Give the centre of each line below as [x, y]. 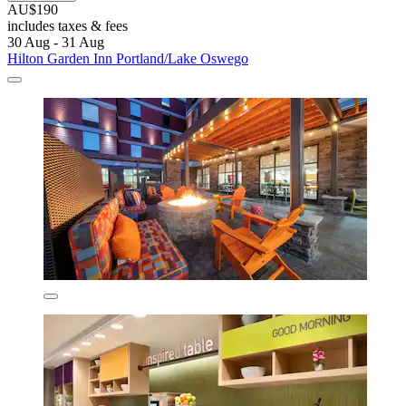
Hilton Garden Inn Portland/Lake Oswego [128, 59]
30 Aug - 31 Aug [56, 43]
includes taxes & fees [68, 26]
